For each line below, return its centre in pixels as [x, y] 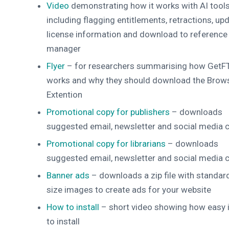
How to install [74, 207]
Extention [64, 95]
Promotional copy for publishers [108, 112]
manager [64, 49]
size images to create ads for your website [129, 190]
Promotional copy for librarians [106, 144]
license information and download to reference [137, 35]
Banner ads [68, 176]
